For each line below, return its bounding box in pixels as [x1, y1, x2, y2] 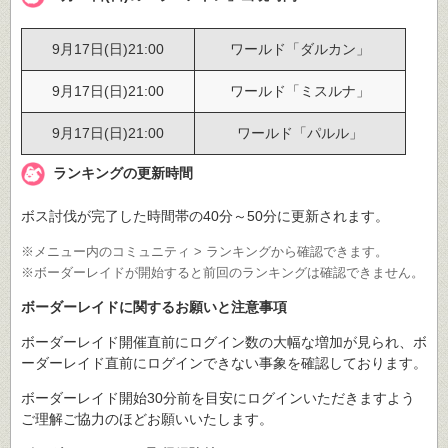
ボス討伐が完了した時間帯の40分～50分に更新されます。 [21, 208, 389, 224]
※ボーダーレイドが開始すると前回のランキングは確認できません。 [21, 265, 424, 280]
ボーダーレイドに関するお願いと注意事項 [21, 299, 287, 315]
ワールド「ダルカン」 [230, 41, 370, 57]
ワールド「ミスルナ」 [230, 83, 370, 99]
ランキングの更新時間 [53, 165, 193, 181]
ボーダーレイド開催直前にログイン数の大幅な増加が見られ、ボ [21, 334, 427, 350]
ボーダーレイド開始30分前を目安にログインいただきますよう [21, 390, 415, 406]
